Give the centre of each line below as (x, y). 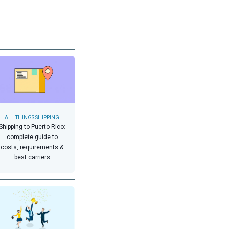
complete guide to (32, 137)
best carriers (32, 158)
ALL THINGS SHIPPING (32, 118)
